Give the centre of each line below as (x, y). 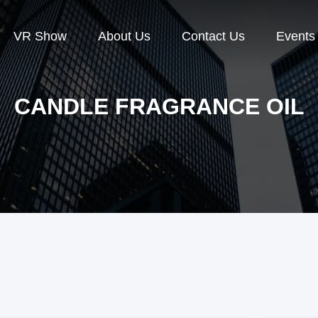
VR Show (40, 37)
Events (296, 37)
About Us (124, 37)
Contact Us (213, 37)
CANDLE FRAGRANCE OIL (159, 106)
